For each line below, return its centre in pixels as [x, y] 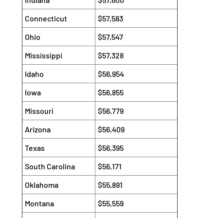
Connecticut [46, 18]
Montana [39, 203]
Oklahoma [41, 185]
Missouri [39, 111]
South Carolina [50, 166]
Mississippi [43, 55]
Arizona [37, 129]
